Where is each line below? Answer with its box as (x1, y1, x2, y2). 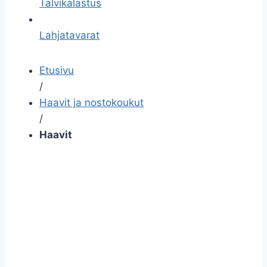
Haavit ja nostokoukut (39, 97, 144, 108)
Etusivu (39, 64, 74, 76)
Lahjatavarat (39, 29, 100, 41)
